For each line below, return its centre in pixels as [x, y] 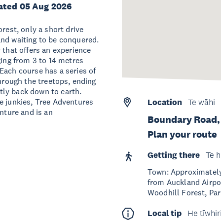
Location [165, 102]
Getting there [173, 155]
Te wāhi [201, 102]
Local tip [164, 213]
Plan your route [182, 134]
